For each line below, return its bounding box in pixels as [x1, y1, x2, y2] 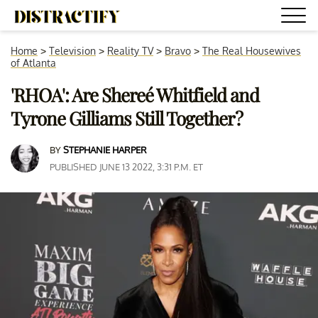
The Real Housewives [202, 45, 301, 57]
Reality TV [107, 45, 153, 57]
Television [49, 45, 96, 57]
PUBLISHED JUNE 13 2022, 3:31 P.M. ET [50, 161, 203, 172]
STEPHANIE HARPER [63, 144, 147, 155]
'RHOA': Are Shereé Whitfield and [11, 82, 259, 107]
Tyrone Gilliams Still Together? [11, 106, 243, 131]
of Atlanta [11, 57, 56, 69]
